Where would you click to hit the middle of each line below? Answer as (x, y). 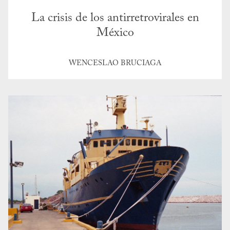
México (115, 33)
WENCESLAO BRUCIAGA (115, 64)
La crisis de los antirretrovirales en (115, 18)
